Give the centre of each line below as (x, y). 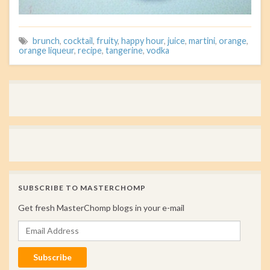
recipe (90, 50)
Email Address (46, 226)
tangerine (124, 50)
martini (202, 40)
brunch (46, 40)
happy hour (143, 40)
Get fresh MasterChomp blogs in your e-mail (101, 207)
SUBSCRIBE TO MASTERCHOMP (82, 187)
